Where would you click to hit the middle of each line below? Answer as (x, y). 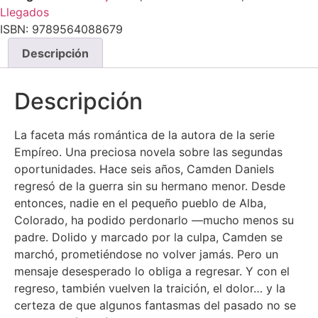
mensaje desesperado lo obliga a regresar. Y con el (152, 272)
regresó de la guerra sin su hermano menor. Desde (150, 186)
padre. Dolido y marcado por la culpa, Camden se (148, 237)
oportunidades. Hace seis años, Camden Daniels (144, 169)
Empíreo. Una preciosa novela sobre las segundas (148, 152)
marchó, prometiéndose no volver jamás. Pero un (146, 254)
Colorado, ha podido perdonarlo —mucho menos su (154, 220)
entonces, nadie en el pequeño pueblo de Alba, (140, 203)
